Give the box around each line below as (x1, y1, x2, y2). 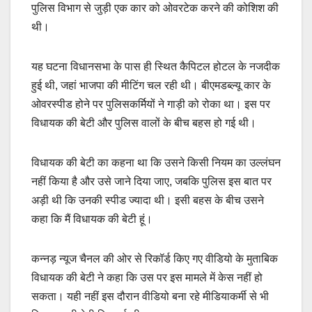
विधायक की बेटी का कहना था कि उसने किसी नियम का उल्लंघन (31, 157, 281, 169)
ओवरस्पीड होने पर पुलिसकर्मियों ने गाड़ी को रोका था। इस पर (31, 98, 270, 111)
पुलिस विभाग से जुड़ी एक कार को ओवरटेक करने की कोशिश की (31, 2, 279, 15)
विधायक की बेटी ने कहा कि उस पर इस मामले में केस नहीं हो (31, 272, 263, 284)
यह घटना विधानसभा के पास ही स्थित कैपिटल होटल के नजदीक (31, 61, 280, 73)
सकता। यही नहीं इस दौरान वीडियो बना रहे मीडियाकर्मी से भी (31, 290, 269, 303)
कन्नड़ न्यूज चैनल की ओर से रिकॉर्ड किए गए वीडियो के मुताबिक (31, 253, 278, 265)
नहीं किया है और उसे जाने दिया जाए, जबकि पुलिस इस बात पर (31, 175, 272, 188)
